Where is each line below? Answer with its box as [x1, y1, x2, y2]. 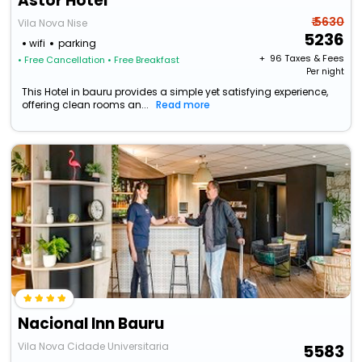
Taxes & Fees [284, 52, 344, 65]
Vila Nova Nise [18, 16, 88, 31]
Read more [156, 98, 211, 112]
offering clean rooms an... [22, 98, 149, 112]
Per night [305, 65, 344, 78]
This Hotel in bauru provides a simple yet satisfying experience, [22, 85, 329, 99]
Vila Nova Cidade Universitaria [18, 339, 170, 354]
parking [58, 36, 97, 51]
